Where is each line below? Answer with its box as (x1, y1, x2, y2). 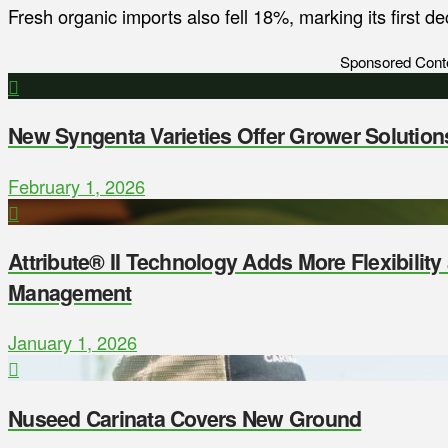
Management (8, 277, 132, 309)
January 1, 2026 (8, 329, 137, 356)
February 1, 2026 (8, 172, 145, 199)
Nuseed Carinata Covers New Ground (8, 402, 362, 434)
